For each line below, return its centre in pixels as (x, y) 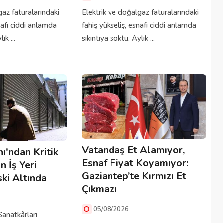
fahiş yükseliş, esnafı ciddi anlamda (139, 26)
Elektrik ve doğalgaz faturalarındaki (140, 13)
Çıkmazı (99, 189)
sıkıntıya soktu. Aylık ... (118, 39)
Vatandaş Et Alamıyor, (133, 150)
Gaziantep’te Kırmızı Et (134, 176)
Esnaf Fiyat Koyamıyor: (135, 163)
